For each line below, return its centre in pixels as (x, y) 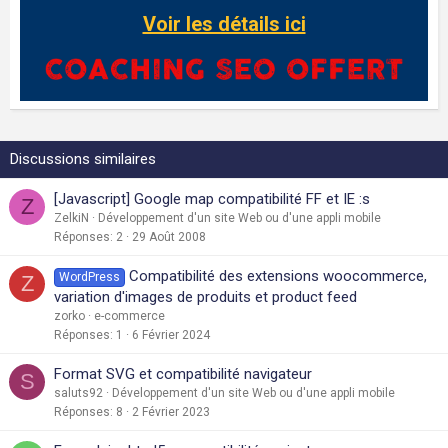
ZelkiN (71, 217)
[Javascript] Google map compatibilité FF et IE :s (212, 198)
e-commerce (129, 315)
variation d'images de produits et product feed (205, 296)
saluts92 (78, 392)
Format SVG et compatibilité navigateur (183, 373)
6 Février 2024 (171, 334)
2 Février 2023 (171, 411)
